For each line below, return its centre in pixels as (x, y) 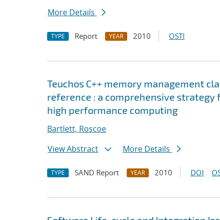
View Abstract (73, 149)
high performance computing (112, 110)
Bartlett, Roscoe (77, 129)
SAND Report (97, 172)
